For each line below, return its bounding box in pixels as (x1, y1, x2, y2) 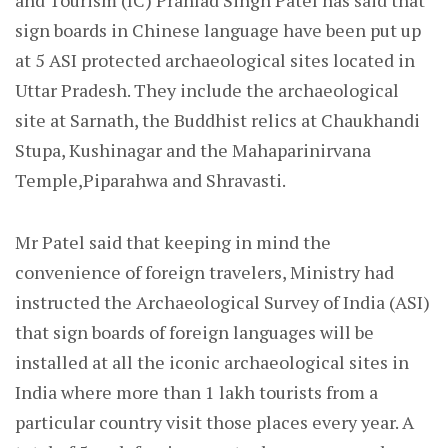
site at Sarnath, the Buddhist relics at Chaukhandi (15, 108, 420, 132)
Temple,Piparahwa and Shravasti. (15, 168, 286, 192)
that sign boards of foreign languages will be (15, 320, 374, 344)
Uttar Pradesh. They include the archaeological (15, 78, 399, 102)
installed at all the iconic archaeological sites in (15, 350, 409, 374)
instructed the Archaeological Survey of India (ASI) (15, 290, 430, 314)
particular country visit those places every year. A (15, 410, 414, 434)
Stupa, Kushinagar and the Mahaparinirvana (15, 138, 371, 162)
